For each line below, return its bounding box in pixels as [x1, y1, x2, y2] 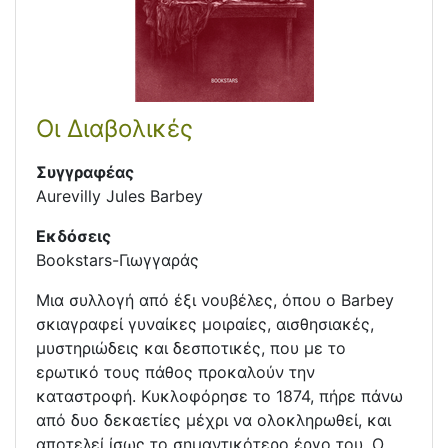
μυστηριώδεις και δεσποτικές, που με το [36, 338, 346, 359]
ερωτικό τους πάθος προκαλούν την [36, 362, 315, 383]
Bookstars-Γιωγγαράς [36, 250, 199, 271]
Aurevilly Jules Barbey [36, 186, 203, 207]
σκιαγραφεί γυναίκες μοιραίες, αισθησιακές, [36, 314, 374, 335]
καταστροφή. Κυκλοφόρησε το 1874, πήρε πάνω [36, 386, 403, 407]
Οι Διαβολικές [36, 114, 193, 144]
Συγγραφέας [36, 162, 134, 183]
